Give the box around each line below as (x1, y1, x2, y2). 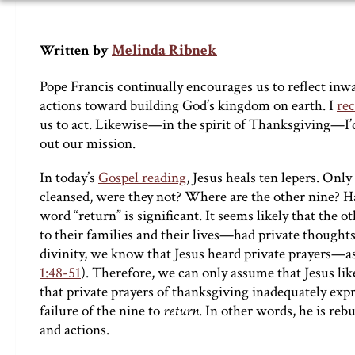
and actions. (40, 320, 109, 341)
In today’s (40, 168, 98, 189)
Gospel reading (98, 168, 186, 189)
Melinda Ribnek (112, 40, 217, 60)
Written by (40, 41, 109, 59)
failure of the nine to (40, 301, 163, 322)
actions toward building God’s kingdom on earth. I (40, 96, 337, 116)
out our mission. (40, 134, 136, 154)
